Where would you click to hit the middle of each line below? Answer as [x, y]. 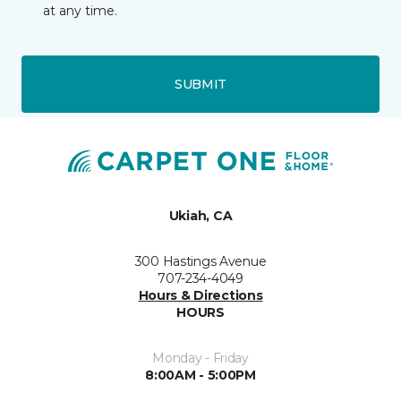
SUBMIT [200, 84]
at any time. [80, 11]
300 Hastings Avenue [200, 262]
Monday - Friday [200, 358]
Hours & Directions [200, 296]
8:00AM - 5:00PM [200, 375]
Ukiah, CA [200, 216]
